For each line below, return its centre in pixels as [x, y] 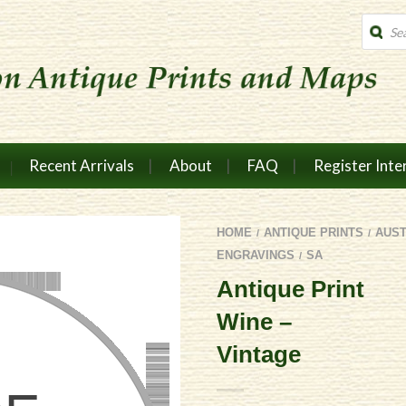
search [380, 34]
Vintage [259, 354]
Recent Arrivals [81, 165]
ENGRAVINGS [256, 255]
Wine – [254, 321]
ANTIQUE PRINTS [314, 232]
